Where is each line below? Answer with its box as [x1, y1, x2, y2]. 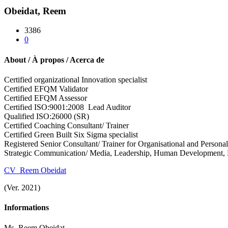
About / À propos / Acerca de [4, 55, 104, 64]
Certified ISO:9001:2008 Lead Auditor [4, 102, 131, 111]
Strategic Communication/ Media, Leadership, [4, 148, 152, 157]
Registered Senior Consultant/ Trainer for [4, 139, 138, 148]
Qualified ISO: [4, 111, 51, 121]
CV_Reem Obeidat [4, 165, 66, 175]
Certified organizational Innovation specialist [4, 75, 147, 84]
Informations [4, 203, 49, 212]
